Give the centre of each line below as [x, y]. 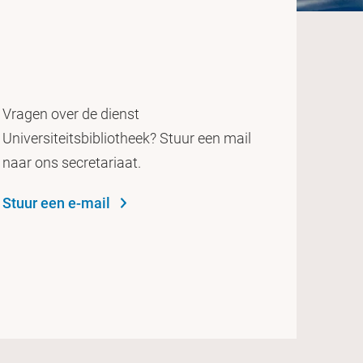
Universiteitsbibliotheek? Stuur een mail [126, 138]
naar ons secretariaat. [71, 162]
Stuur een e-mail [56, 203]
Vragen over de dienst [70, 113]
